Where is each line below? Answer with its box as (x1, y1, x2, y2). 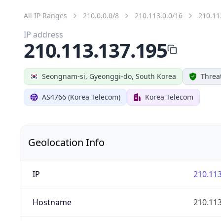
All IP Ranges (24, 10, 67, 20)
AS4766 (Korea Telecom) (42, 92, 120, 102)
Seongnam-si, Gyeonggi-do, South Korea (42, 71, 176, 81)
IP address (24, 29, 63, 40)
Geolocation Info (28, 135, 105, 149)
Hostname (32, 196, 72, 208)
